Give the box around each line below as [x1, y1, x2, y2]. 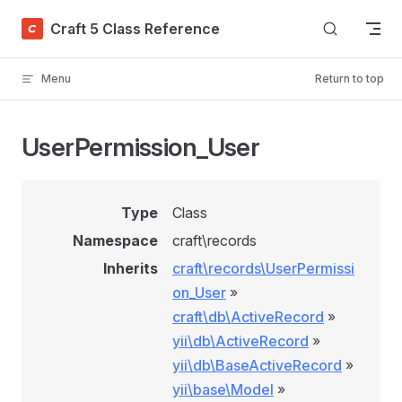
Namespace [73, 232, 158, 249]
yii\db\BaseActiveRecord [172, 356, 342, 374]
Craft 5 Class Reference [50, 19, 220, 38]
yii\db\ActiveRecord [172, 332, 309, 350]
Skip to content [22, 18, 105, 31]
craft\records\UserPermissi [172, 259, 354, 277]
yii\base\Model [172, 380, 274, 398]
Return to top [315, 72, 384, 85]
